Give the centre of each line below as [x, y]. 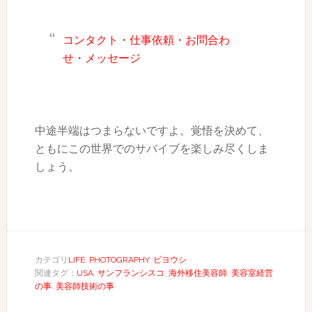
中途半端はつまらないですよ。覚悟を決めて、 [151, 130]
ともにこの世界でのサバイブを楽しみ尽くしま [151, 148]
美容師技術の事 [85, 286]
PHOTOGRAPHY [119, 259]
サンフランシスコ [131, 273]
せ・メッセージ [101, 58]
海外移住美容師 [197, 273]
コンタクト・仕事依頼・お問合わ [146, 40]
